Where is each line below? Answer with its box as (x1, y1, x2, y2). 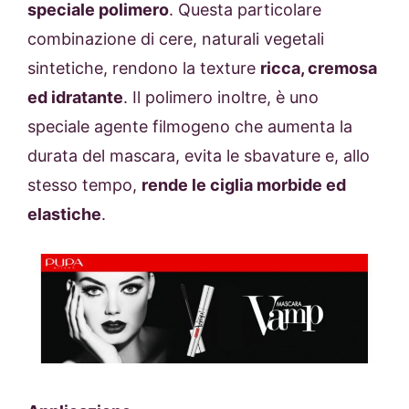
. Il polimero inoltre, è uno (123, 88, 319, 108)
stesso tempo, (27, 175, 142, 195)
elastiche (27, 204, 101, 225)
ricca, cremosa (260, 58, 377, 79)
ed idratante (27, 88, 123, 108)
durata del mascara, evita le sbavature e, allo (27, 146, 370, 166)
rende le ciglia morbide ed (142, 175, 346, 195)
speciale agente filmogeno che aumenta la (27, 117, 352, 137)
